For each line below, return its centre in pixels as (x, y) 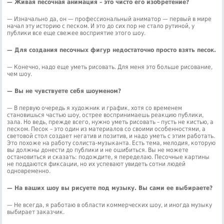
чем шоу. (20, 74)
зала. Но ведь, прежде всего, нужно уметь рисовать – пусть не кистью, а (110, 122)
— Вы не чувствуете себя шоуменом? (64, 91)
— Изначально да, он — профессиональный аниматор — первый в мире (109, 19)
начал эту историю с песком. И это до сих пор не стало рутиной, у (101, 26)
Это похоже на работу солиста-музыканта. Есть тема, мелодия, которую (111, 143)
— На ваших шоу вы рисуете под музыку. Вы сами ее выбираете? (110, 188)
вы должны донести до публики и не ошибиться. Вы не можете (98, 150)
